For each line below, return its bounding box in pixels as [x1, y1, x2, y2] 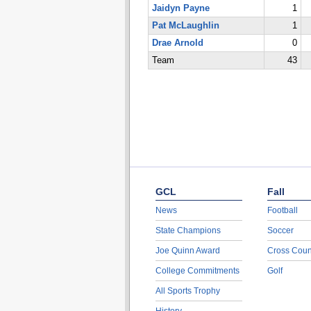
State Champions [155, 226, 221, 235]
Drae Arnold [151, 38, 203, 48]
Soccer [267, 226, 294, 235]
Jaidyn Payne [151, 3, 210, 13]
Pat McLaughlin [151, 21, 219, 31]
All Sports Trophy [155, 286, 220, 296]
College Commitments [155, 266, 239, 276]
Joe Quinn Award [155, 246, 220, 255]
